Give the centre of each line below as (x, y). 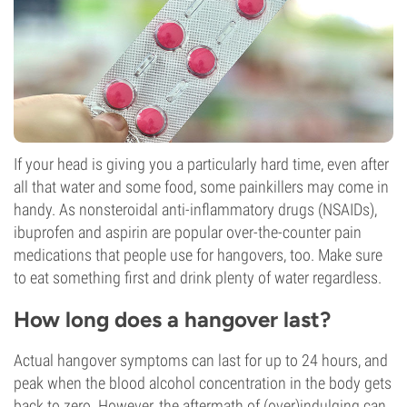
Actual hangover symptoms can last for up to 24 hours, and (201, 360)
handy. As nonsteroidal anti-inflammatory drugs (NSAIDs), (195, 209)
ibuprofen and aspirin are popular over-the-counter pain (188, 232)
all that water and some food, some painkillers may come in (201, 187)
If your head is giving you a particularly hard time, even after (201, 164)
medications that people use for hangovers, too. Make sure (198, 255)
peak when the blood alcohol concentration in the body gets (203, 383)
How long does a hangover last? (172, 319)
